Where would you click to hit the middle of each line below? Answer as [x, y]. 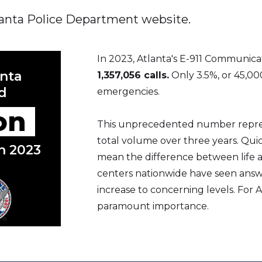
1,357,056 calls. [133, 75]
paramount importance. [153, 206]
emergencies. [128, 91]
